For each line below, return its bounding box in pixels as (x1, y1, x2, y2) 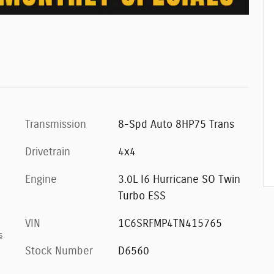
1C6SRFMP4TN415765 (117, 218, 222, 230)
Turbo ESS (117, 191, 166, 202)
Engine (25, 174, 57, 186)
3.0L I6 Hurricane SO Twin (117, 174, 240, 186)
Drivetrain (25, 147, 70, 158)
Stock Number (25, 246, 93, 257)
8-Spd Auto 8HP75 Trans (117, 119, 234, 131)
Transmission (25, 119, 86, 131)
